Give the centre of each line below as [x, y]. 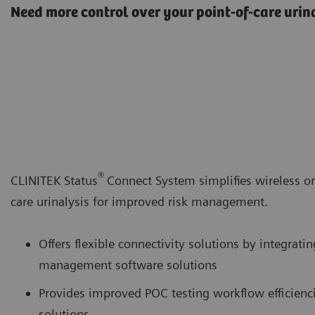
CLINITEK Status [54, 180]
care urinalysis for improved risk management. [139, 201]
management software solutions [128, 264]
